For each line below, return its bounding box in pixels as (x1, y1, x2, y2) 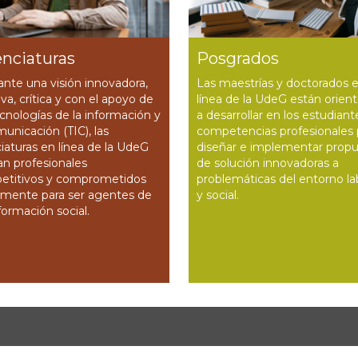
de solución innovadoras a (196, 155, 339, 170)
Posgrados (196, 48, 279, 68)
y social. (196, 187, 239, 202)
